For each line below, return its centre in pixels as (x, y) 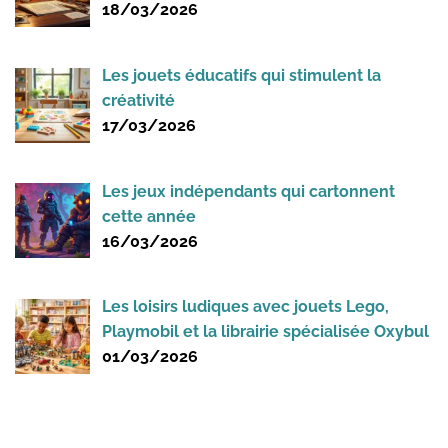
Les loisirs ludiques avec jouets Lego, (245, 307)
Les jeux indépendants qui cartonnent (248, 191)
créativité (138, 100)
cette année (149, 216)
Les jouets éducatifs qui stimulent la (241, 75)
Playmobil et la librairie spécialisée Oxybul (265, 332)
